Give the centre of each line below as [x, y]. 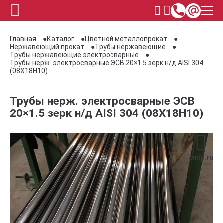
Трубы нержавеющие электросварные [74, 55]
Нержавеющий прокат [47, 47]
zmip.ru [201, 157]
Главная [23, 39]
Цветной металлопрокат [126, 39]
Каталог [60, 39]
